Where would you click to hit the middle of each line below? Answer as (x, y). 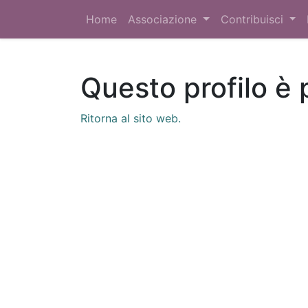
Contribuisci (252, 19)
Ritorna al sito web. (131, 118)
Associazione (162, 19)
